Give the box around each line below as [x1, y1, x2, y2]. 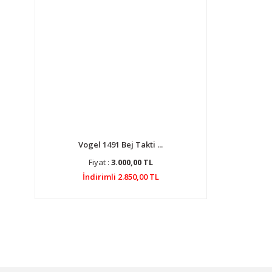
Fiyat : [88, 157, 111, 168]
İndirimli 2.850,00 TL [82, 171, 159, 182]
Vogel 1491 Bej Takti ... [78, 139, 163, 150]
